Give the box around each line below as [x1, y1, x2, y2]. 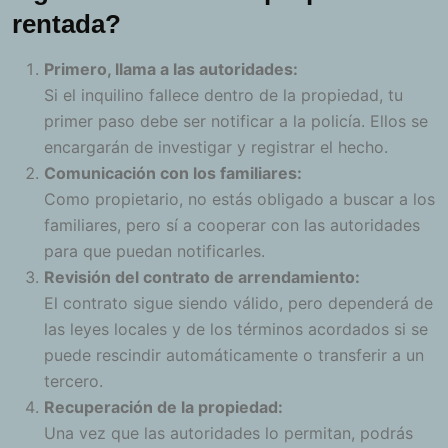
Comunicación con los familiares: [44, 163, 302, 184]
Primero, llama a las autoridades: [44, 59, 298, 80]
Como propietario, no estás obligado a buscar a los [44, 189, 435, 210]
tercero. [44, 371, 103, 392]
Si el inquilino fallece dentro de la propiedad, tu [44, 85, 403, 106]
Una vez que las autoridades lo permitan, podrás [44, 423, 413, 444]
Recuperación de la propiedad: [44, 397, 283, 418]
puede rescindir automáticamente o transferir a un [44, 345, 424, 366]
